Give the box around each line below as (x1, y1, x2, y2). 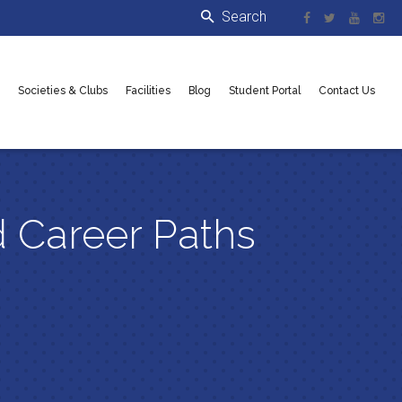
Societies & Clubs (17, 83, 108, 97)
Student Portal (228, 83, 301, 97)
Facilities (125, 83, 170, 97)
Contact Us (318, 83, 375, 97)
